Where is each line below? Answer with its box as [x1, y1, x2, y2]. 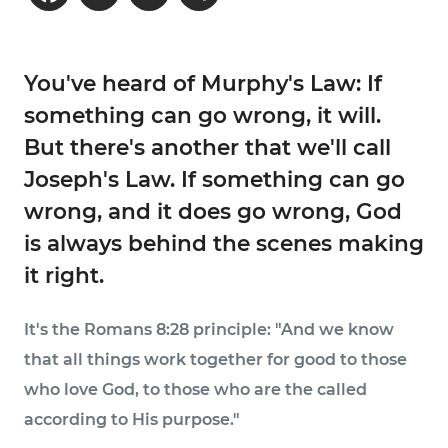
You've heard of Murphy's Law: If [24, 69, 382, 96]
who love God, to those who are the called [24, 379, 367, 399]
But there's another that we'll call [24, 133, 391, 160]
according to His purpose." [24, 409, 240, 429]
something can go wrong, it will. [24, 101, 381, 128]
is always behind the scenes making [24, 229, 424, 256]
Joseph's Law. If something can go [24, 165, 405, 192]
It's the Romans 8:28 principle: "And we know [24, 319, 394, 339]
